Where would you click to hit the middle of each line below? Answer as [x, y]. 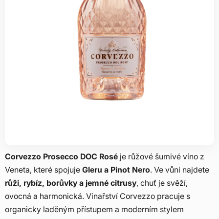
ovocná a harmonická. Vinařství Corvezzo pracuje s [98, 196]
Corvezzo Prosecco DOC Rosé [61, 156]
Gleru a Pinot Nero [116, 169]
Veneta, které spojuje [44, 169]
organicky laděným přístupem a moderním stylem [94, 209]
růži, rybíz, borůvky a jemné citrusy [71, 183]
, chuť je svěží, [162, 183]
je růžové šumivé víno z [161, 156]
